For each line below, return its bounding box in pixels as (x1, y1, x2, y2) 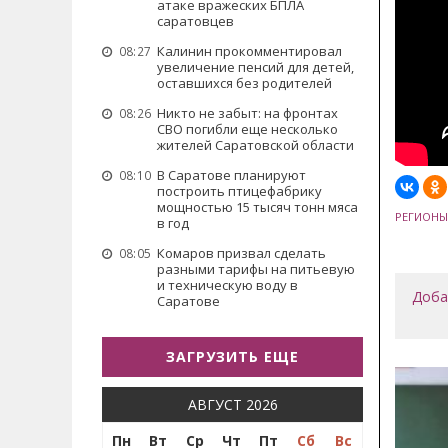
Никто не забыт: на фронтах (157, 104, 338, 122)
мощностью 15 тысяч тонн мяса (157, 198, 358, 216)
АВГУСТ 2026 (187, 395, 278, 414)
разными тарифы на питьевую (157, 260, 355, 278)
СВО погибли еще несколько (157, 120, 338, 138)
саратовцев (157, 12, 234, 30)
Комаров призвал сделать (157, 244, 326, 262)
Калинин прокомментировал (157, 42, 342, 60)
